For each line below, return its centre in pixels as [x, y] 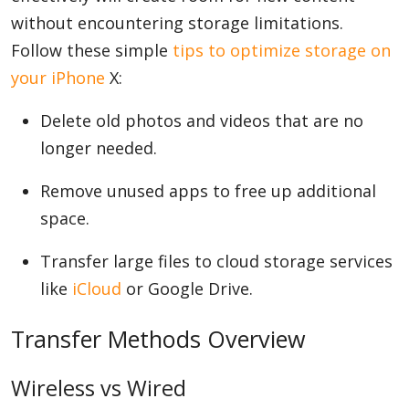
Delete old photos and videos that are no [202, 121]
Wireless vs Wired [99, 388]
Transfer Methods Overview [158, 339]
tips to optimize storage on [282, 50]
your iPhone [58, 78]
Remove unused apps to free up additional [208, 191]
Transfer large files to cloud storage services [216, 261]
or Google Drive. [187, 288]
